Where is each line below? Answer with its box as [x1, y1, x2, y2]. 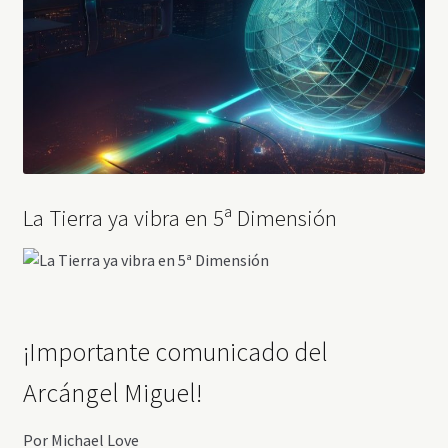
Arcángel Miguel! [22, 377, 202, 410]
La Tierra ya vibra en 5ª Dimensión [22, 203, 337, 232]
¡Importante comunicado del [22, 336, 328, 369]
